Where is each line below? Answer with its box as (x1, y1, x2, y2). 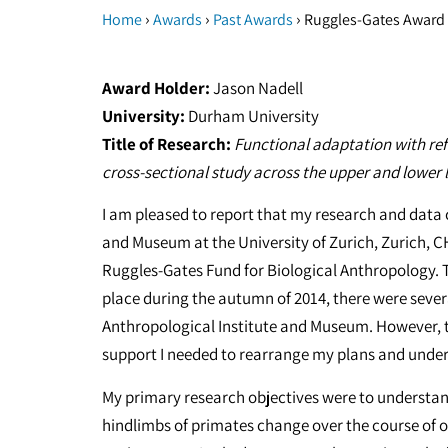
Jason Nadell (210, 77, 303, 99)
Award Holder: (102, 77, 210, 99)
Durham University (185, 105, 319, 127)
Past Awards (213, 9, 293, 30)
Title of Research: (102, 133, 231, 155)
